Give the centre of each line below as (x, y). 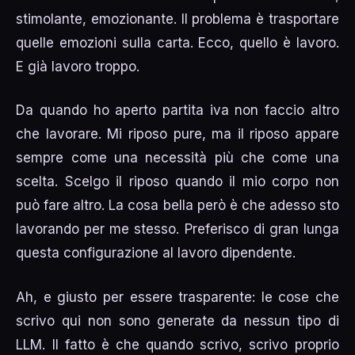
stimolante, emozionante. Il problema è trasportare (177, 19)
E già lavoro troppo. (78, 66)
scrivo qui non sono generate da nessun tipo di (177, 321)
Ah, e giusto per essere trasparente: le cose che (177, 297)
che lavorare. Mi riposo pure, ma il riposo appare (177, 134)
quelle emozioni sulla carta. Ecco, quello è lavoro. (177, 42)
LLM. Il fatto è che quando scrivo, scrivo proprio (177, 344)
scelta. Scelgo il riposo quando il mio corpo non (177, 182)
